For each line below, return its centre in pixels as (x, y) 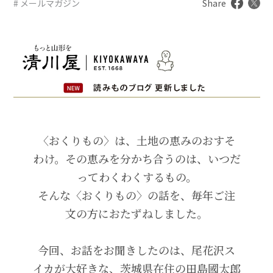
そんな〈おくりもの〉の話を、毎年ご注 (136, 195)
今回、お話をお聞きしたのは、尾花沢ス (136, 250)
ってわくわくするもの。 (136, 176)
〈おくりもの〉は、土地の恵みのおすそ (136, 140)
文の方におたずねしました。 (136, 213)
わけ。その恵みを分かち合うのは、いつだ (136, 158)
